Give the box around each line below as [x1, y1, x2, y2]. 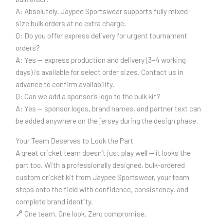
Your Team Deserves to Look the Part [15, 135, 133, 145]
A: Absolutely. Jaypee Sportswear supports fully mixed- [15, 6, 191, 16]
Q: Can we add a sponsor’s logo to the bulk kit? [15, 91, 161, 101]
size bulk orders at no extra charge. [15, 18, 126, 28]
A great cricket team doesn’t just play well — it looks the [15, 147, 191, 157]
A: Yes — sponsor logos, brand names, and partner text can [15, 104, 201, 113]
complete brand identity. [15, 196, 93, 206]
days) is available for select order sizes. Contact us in [15, 67, 183, 77]
